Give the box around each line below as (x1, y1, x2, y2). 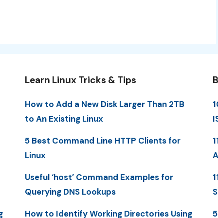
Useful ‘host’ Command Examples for (24, 172, 173, 183)
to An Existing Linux (24, 113, 103, 124)
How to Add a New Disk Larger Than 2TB (24, 98, 184, 109)
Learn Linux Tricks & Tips (24, 73, 136, 86)
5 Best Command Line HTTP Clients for (24, 135, 181, 146)
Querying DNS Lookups (24, 186, 116, 198)
